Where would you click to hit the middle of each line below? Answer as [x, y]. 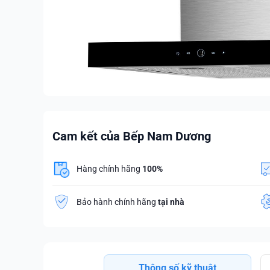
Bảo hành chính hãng [117, 202]
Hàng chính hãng [109, 169]
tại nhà [171, 202]
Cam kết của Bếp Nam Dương [132, 136]
